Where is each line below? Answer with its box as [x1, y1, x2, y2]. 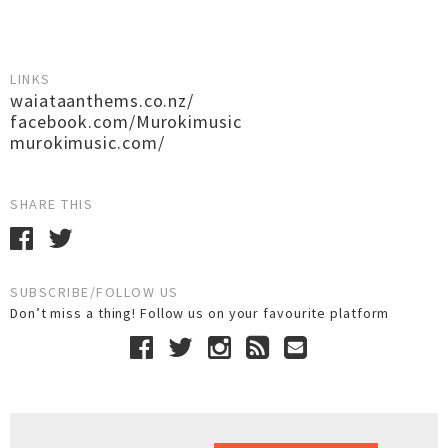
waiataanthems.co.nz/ [10, 89, 194, 112]
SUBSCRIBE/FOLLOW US [10, 283, 179, 301]
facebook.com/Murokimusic [10, 110, 242, 133]
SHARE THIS [10, 195, 93, 213]
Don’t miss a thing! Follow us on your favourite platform [10, 304, 398, 322]
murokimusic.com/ [10, 131, 165, 154]
